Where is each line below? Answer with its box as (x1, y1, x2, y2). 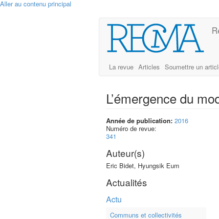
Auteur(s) (106, 146, 145, 159)
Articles (138, 62, 160, 71)
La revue (109, 62, 133, 71)
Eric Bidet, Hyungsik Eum (106, 161, 179, 170)
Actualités (106, 175, 147, 189)
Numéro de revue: (106, 124, 158, 133)
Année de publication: (106, 116, 173, 125)
